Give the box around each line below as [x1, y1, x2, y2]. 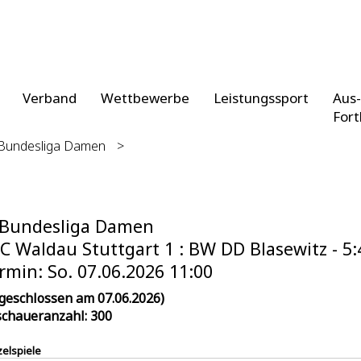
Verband [23, 89, 77, 107]
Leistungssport [214, 89, 309, 107]
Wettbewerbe [101, 89, 189, 107]
